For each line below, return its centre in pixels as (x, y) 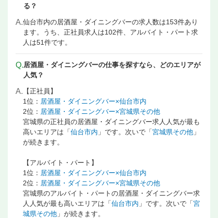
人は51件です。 (47, 42)
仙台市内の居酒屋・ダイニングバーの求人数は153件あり (110, 22)
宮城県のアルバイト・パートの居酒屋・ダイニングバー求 (111, 193)
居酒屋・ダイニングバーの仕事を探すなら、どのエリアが (112, 65)
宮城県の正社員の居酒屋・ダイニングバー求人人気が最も (111, 122)
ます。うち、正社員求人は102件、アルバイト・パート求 (110, 32)
